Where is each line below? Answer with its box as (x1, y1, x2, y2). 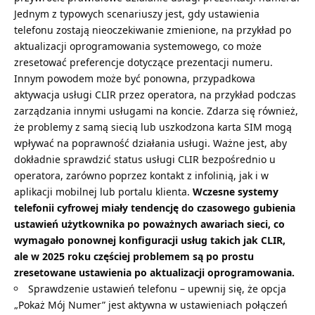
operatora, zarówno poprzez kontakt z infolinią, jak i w (14, 169, 269, 183)
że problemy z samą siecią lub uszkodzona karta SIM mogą (14, 120, 292, 134)
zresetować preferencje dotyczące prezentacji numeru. (14, 56, 273, 70)
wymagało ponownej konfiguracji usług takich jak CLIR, (14, 233, 285, 247)
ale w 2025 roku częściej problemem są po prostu (14, 250, 254, 264)
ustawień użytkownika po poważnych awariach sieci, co (14, 217, 285, 231)
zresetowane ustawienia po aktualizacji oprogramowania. (14, 266, 295, 280)
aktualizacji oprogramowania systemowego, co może (14, 39, 262, 53)
